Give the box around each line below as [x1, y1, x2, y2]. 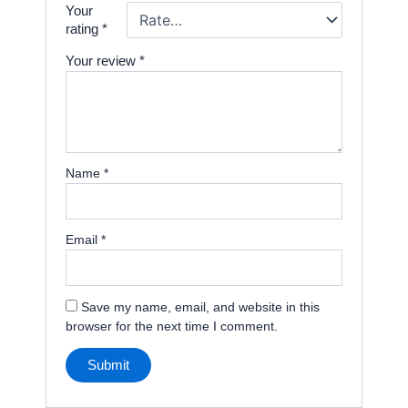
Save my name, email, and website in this [81, 300, 321, 315]
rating [66, 20, 103, 36]
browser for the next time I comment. [66, 319, 279, 334]
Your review [66, 52, 140, 68]
